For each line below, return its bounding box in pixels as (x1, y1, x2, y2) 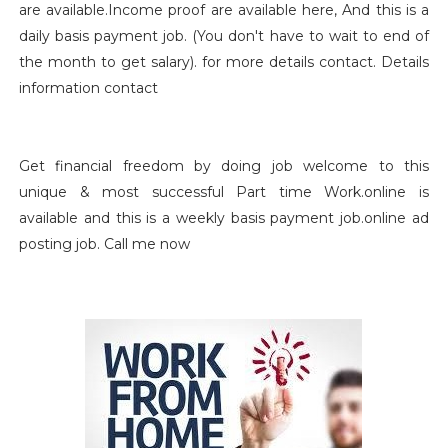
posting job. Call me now (18, 235, 190, 253)
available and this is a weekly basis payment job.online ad (18, 209, 430, 227)
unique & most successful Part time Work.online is (18, 183, 430, 201)
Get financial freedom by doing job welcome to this (18, 157, 430, 175)
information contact (18, 79, 158, 97)
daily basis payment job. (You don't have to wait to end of (18, 27, 430, 45)
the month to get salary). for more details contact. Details (18, 53, 430, 71)
